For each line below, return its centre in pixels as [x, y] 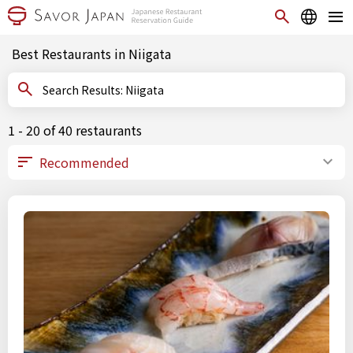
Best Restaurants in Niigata [91, 54]
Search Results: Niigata [145, 90]
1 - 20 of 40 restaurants [75, 130]
